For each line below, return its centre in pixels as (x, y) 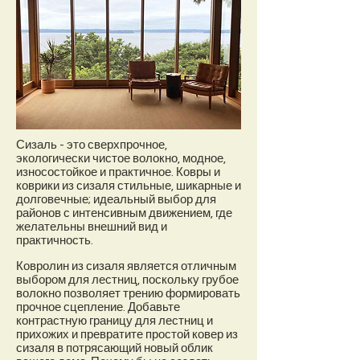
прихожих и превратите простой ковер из (127, 335)
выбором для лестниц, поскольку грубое (127, 280)
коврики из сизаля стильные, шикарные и (129, 186)
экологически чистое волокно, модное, (121, 159)
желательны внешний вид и (92, 227)
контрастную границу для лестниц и (115, 321)
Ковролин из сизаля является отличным (126, 266)
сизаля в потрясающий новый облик (115, 348)
